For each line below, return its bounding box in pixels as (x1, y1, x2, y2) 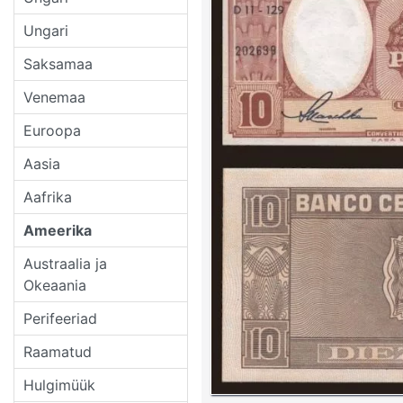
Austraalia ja (23, 254, 107, 273)
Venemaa (23, 87, 85, 106)
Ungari (23, 21, 68, 40)
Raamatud (23, 342, 92, 361)
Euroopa (23, 121, 81, 139)
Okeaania (23, 275, 86, 294)
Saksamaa (23, 54, 93, 73)
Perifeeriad (23, 309, 97, 327)
